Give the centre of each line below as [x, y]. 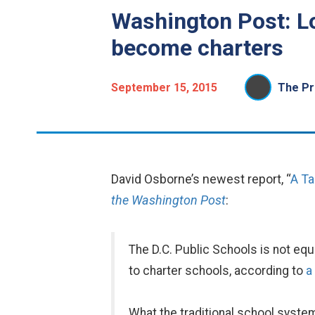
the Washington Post [168, 200]
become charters [197, 48]
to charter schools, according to [217, 271]
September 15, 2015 [164, 88]
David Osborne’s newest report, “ [200, 179]
